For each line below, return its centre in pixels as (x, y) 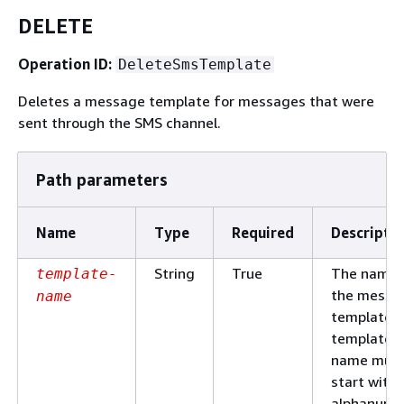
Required (263, 232)
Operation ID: (65, 64)
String (174, 273)
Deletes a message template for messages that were (196, 101)
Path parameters (102, 179)
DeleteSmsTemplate (195, 64)
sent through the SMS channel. (119, 122)
